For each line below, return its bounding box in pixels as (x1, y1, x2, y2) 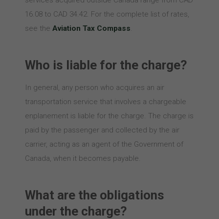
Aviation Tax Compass (52, 24, 131, 33)
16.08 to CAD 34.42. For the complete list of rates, (24, 10, 189, 19)
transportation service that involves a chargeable (24, 97, 186, 106)
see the (24, 24, 52, 33)
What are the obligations (24, 188, 164, 202)
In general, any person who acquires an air (24, 83, 164, 92)
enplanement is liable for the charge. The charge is (24, 111, 194, 120)
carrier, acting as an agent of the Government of (24, 140, 183, 149)
